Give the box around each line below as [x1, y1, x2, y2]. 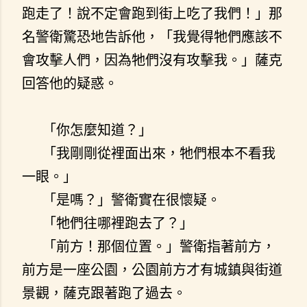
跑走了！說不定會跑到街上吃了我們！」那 [22, 4, 282, 22]
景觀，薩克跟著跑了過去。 [22, 284, 186, 302]
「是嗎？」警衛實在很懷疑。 [22, 191, 221, 208]
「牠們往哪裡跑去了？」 [22, 214, 193, 232]
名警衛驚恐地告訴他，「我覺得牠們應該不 [22, 27, 282, 45]
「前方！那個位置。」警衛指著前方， [22, 237, 275, 255]
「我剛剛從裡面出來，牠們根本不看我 [22, 144, 275, 162]
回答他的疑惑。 [22, 74, 118, 92]
